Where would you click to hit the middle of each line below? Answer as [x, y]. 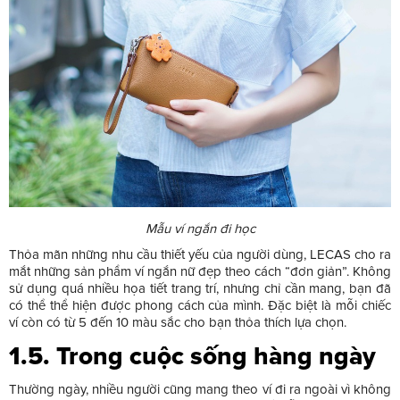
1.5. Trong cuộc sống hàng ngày [192, 356]
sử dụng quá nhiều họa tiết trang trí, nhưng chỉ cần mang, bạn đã [200, 288]
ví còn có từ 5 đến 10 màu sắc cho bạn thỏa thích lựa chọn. [178, 322]
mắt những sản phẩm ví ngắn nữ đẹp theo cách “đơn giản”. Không [200, 271]
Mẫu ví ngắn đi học [200, 228]
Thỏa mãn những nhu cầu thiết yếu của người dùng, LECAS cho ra [200, 254]
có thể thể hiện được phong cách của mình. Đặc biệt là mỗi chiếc [200, 305]
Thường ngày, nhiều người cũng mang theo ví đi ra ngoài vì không [200, 389]
